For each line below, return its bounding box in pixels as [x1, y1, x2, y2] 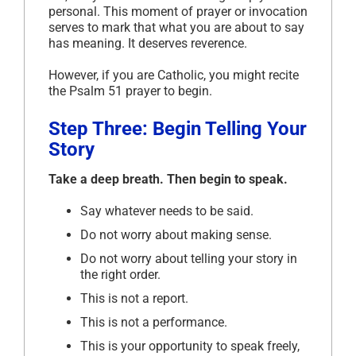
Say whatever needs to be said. [80, 203, 253, 219]
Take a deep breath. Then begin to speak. [48, 171, 288, 187]
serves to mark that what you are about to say [48, 19, 304, 35]
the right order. [80, 266, 161, 282]
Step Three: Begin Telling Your [48, 117, 307, 140]
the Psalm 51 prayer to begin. [48, 83, 212, 99]
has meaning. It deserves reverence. [48, 35, 247, 51]
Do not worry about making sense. [80, 226, 272, 242]
